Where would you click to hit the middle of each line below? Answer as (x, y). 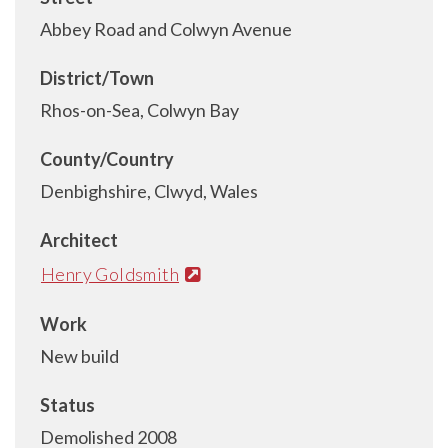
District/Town (97, 78)
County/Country (107, 159)
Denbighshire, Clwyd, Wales (149, 191)
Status (67, 404)
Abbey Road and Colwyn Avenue (166, 29)
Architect (79, 240)
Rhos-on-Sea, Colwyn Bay (139, 110)
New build (79, 355)
